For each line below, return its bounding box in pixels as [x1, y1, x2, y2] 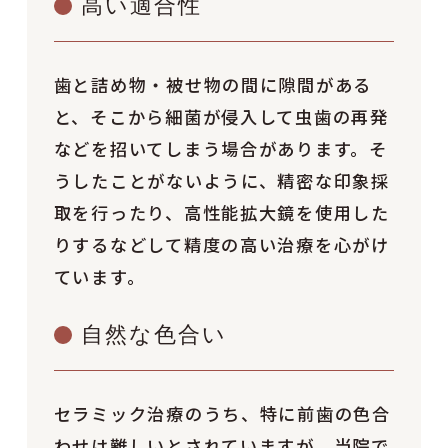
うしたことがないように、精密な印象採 [53, 167, 390, 193]
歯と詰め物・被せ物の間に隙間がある [53, 71, 372, 97]
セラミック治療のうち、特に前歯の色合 [53, 400, 391, 426]
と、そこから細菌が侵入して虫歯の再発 [53, 103, 389, 129]
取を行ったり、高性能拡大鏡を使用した [53, 199, 390, 225]
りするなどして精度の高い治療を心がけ [53, 231, 390, 257]
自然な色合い [80, 322, 228, 347]
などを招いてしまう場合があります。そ [53, 135, 388, 161]
